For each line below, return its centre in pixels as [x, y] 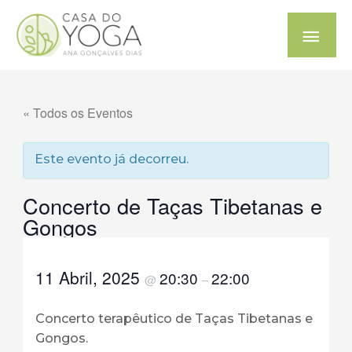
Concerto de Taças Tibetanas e [172, 206]
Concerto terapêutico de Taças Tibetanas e [174, 319]
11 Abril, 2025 [90, 278]
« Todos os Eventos [77, 113]
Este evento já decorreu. [111, 159]
